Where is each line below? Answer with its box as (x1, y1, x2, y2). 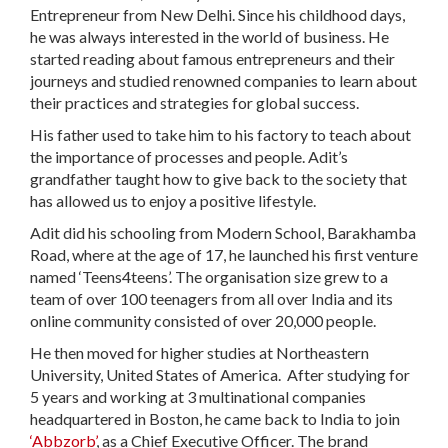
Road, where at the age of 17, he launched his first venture (30, 245, 418, 264)
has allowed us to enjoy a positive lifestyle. (30, 191, 319, 210)
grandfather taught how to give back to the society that (30, 169, 407, 188)
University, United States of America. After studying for (30, 365, 410, 384)
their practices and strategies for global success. (30, 93, 359, 112)
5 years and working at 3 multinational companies (30, 387, 366, 406)
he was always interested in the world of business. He (30, 27, 389, 46)
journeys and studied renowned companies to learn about (30, 71, 417, 90)
